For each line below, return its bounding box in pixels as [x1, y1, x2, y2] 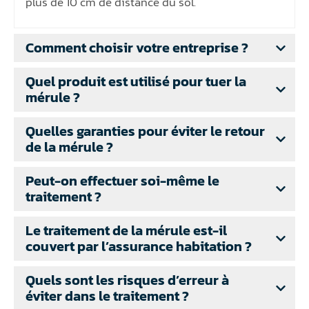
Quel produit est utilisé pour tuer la [26, 71, 246, 92]
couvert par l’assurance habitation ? [26, 236, 252, 257]
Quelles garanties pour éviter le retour [26, 121, 265, 142]
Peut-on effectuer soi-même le [26, 170, 219, 192]
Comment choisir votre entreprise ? [26, 37, 248, 59]
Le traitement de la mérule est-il [26, 220, 227, 241]
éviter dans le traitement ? [26, 286, 189, 307]
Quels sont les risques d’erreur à [26, 270, 229, 291]
